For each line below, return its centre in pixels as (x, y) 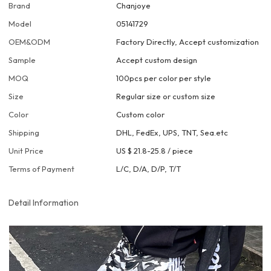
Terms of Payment (42, 169)
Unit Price (26, 151)
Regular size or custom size (166, 96)
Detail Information (44, 202)
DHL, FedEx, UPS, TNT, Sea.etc (172, 133)
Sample (22, 60)
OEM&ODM (30, 42)
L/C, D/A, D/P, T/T (149, 169)
